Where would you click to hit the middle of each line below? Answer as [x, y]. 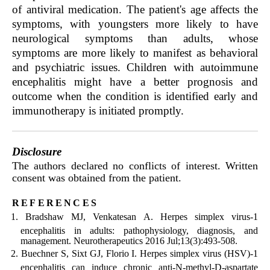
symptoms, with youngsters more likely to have [135, 24]
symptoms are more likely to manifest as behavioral [135, 52]
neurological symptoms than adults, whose [135, 38]
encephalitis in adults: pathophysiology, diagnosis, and [139, 230]
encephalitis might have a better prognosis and [135, 81]
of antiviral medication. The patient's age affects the [135, 9]
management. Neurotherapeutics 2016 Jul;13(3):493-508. [129, 240]
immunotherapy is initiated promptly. [98, 110]
